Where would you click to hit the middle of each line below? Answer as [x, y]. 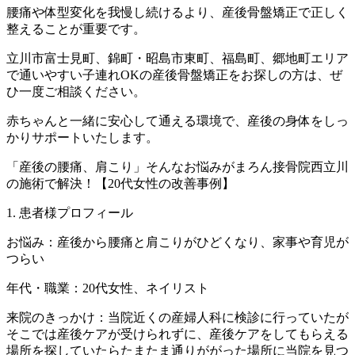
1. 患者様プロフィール [70, 213]
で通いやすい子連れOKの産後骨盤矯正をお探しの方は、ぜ [174, 75]
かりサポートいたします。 [82, 138]
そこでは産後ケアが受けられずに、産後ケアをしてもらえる [177, 334]
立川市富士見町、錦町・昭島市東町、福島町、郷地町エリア [177, 59]
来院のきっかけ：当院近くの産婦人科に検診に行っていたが [177, 318]
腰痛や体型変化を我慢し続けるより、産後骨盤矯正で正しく [177, 13]
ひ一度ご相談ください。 [76, 92]
